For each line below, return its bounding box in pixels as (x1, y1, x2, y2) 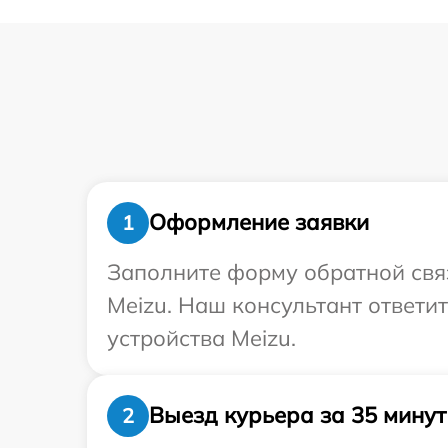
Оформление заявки (149, 208, 369, 237)
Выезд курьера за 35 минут (149, 401, 446, 430)
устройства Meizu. (107, 323, 296, 352)
